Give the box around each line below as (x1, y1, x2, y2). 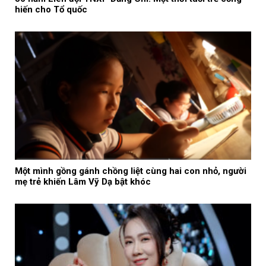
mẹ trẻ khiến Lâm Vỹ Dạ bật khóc (15, 176, 151, 188)
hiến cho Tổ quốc (15, 4, 87, 15)
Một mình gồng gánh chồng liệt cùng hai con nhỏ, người (15, 166, 246, 177)
